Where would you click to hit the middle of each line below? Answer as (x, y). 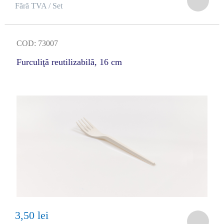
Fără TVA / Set (38, 6)
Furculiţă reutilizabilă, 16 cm (69, 62)
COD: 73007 (37, 43)
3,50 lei (31, 215)
